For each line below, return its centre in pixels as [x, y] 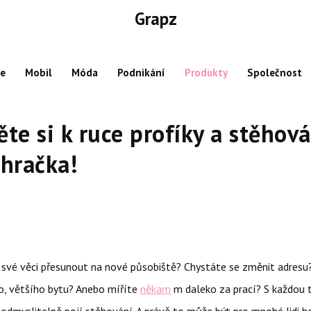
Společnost [275, 73]
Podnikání [141, 73]
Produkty [206, 73]
